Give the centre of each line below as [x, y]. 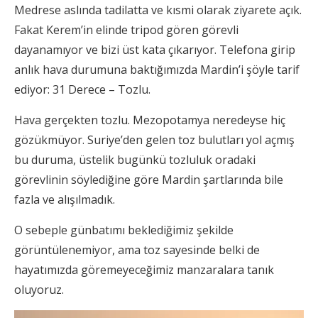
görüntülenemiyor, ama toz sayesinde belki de [137, 250]
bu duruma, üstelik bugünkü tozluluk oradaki [135, 160]
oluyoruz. [39, 290]
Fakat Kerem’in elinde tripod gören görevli [126, 30]
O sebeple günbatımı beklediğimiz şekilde [124, 230]
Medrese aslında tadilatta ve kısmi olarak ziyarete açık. [158, 10]
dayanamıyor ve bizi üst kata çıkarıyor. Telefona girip [155, 50]
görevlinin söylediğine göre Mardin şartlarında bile [149, 180]
